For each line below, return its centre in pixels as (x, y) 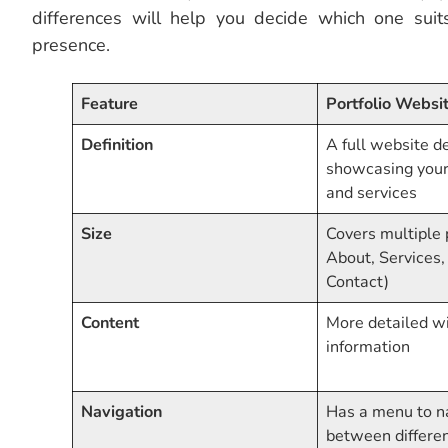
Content (110, 323)
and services (372, 193)
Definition (117, 145)
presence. (71, 45)
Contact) (358, 282)
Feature (110, 104)
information (368, 347)
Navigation (122, 412)
